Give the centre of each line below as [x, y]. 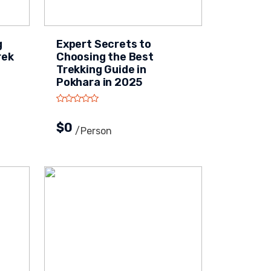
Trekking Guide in [101, 70]
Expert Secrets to [104, 44]
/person [93, 131]
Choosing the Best [105, 57]
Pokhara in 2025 [100, 82]
